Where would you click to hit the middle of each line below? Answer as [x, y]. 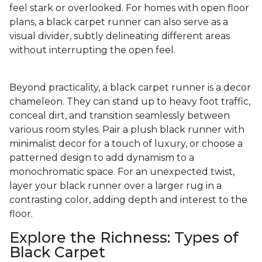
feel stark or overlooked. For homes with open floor [129, 8]
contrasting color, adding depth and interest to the [128, 200]
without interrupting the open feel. [92, 50]
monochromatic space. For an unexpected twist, [122, 172]
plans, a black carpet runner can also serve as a [119, 22]
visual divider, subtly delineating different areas [120, 36]
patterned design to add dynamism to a [102, 158]
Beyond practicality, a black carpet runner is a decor [130, 88]
